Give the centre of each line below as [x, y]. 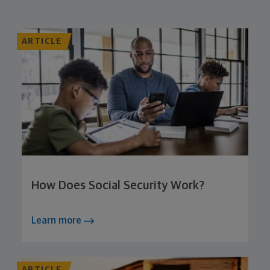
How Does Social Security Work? [118, 186]
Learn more [58, 221]
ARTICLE [42, 41]
